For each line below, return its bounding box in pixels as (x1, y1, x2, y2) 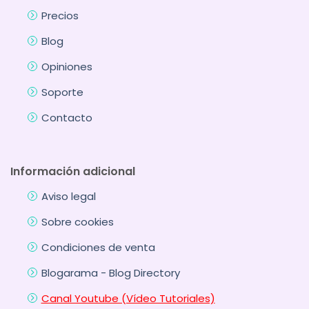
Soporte (41, 85, 83, 100)
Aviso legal (41, 188, 96, 203)
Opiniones (41, 59, 92, 74)
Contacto (41, 110, 92, 126)
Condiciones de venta (41, 239, 155, 255)
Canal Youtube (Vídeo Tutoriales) (41, 290, 215, 306)
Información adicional (10, 163, 135, 179)
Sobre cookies (41, 214, 114, 229)
